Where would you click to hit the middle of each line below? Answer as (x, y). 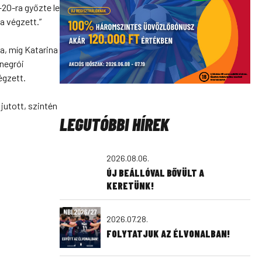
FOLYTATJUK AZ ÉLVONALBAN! (168, 234)
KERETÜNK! (130, 185)
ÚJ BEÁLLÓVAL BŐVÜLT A (155, 172)
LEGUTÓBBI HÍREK (114, 124)
